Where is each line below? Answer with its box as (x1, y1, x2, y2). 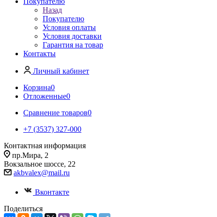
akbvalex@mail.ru (14, 169, 70, 177)
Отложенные (23, 92, 66, 100)
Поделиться (4, 204, 43, 213)
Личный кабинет (33, 67, 89, 75)
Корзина (23, 83, 51, 92)
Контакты (23, 49, 56, 58)
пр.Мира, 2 (12, 151, 48, 159)
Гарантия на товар (43, 41, 103, 49)
